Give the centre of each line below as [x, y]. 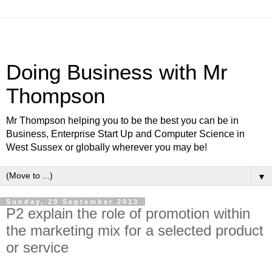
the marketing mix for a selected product [135, 230]
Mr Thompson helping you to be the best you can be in [122, 121]
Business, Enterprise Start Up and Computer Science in [125, 134]
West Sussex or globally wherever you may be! [107, 147]
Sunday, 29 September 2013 [73, 202]
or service [37, 247]
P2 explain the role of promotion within [128, 213]
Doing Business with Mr [117, 72]
